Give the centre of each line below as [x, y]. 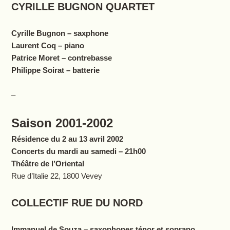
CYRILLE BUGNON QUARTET [83, 7]
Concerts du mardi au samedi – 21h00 [78, 151]
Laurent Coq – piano [47, 46]
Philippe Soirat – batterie [55, 70]
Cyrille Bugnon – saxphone [60, 33]
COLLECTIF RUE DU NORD [77, 203]
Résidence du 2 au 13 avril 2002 [67, 139]
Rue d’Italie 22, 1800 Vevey [56, 176]
